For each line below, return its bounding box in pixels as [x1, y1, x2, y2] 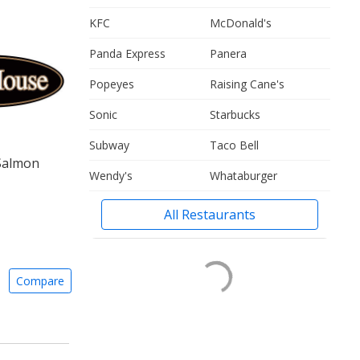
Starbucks [210, 107, 260, 122]
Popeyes [89, 76, 134, 92]
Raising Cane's [210, 76, 284, 92]
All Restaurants [164, 206, 256, 223]
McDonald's [210, 15, 272, 31]
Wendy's [89, 168, 133, 183]
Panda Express [89, 46, 166, 61]
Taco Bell [210, 137, 259, 153]
